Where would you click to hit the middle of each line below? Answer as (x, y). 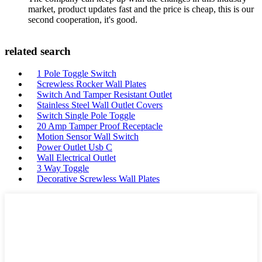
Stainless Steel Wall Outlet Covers (100, 105)
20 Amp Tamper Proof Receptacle (100, 126)
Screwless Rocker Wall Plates (92, 84)
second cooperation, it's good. (83, 19)
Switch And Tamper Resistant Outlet (104, 95)
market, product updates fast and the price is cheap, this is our (141, 9)
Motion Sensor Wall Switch (88, 137)
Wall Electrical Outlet (76, 158)
